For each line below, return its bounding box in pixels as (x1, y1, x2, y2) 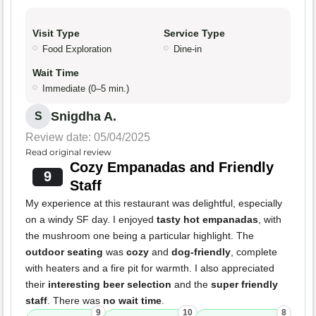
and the (171, 279, 211, 291)
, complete (231, 246, 277, 258)
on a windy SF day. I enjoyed (25, 214, 157, 226)
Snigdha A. (51, 109, 116, 124)
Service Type (164, 28, 225, 39)
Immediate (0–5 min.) (42, 83, 129, 95)
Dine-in (174, 44, 202, 55)
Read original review (25, 147, 111, 158)
